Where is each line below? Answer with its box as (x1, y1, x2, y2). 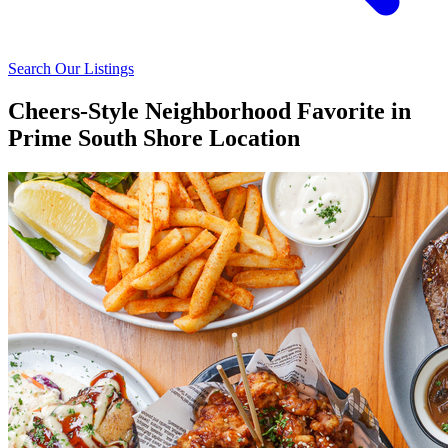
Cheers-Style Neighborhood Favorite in (8, 98, 411, 125)
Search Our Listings (8, 60, 134, 78)
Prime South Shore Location (8, 125, 300, 152)
